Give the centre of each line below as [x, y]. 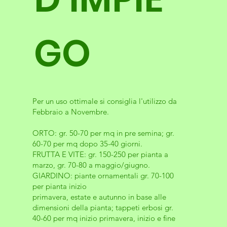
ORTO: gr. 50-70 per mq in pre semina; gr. [103, 133]
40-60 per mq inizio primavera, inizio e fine [104, 218]
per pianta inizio [59, 186]
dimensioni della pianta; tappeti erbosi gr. [103, 207]
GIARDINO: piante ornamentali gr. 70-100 [103, 175]
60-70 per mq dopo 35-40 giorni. [87, 143]
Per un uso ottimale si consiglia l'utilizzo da [104, 101]
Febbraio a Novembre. [70, 111]
